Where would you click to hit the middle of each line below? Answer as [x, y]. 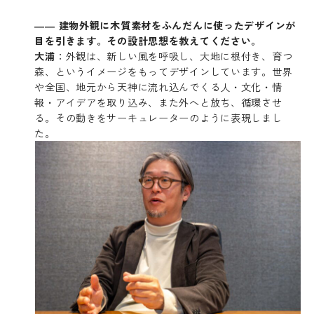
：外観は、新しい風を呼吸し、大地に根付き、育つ [174, 55]
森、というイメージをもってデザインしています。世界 [164, 71]
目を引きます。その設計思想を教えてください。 [148, 40]
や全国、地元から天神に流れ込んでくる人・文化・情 [158, 86]
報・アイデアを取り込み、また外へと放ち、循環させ [158, 102]
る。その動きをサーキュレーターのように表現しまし [158, 117]
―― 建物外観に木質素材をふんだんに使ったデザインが [165, 25]
